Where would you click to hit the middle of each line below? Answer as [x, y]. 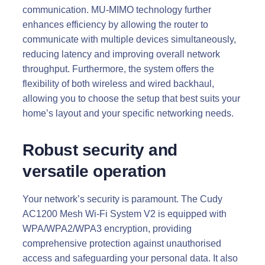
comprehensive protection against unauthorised [122, 243]
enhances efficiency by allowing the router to [115, 24]
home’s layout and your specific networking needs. [128, 113]
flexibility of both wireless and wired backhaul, [118, 83]
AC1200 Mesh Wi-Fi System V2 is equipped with [125, 214]
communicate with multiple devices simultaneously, [129, 39]
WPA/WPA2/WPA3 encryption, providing [107, 228]
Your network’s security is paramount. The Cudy [122, 199]
